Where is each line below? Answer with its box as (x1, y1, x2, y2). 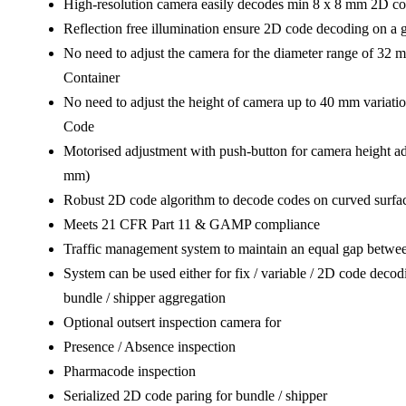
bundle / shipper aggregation (63, 290, 226, 305)
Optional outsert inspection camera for (63, 314, 281, 330)
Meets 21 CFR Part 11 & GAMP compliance (63, 217, 320, 232)
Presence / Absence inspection (63, 339, 236, 354)
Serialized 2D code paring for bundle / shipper (63, 388, 327, 403)
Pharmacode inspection (63, 363, 196, 379)
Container (63, 70, 120, 85)
